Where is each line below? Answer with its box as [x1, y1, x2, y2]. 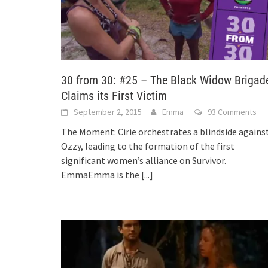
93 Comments [208, 106, 257, 117]
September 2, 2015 [74, 106, 142, 117]
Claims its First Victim [61, 88, 167, 103]
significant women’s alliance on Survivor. [61, 154, 226, 166]
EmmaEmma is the [61, 168, 141, 181]
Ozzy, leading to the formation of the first [61, 139, 234, 152]
